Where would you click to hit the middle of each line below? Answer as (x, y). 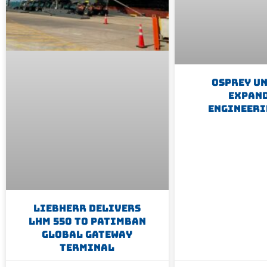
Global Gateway (87, 234)
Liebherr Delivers (87, 208)
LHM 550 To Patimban (87, 221)
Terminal (87, 247)
